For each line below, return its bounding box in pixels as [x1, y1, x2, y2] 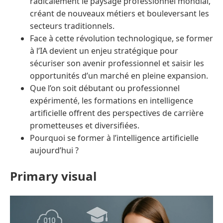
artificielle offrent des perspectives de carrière [30, 108, 204, 119]
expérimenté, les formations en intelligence [30, 95, 193, 107]
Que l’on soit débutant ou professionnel [30, 83, 180, 94]
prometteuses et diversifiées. [30, 120, 139, 131]
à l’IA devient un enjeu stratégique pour [30, 45, 178, 57]
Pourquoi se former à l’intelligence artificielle [30, 132, 199, 144]
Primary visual [10, 168, 97, 185]
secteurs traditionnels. [30, 20, 114, 32]
